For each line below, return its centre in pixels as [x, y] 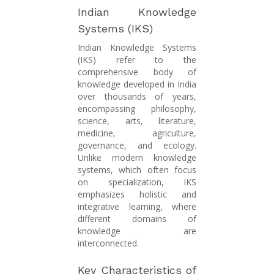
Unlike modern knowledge [137, 158]
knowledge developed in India [137, 84]
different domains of [137, 219]
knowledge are [137, 231]
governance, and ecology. [137, 146]
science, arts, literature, [137, 121]
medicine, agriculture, [137, 133]
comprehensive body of [137, 72]
